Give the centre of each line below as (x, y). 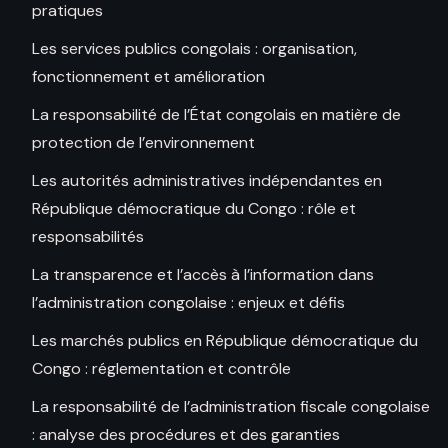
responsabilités (88, 237)
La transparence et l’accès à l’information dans (203, 275)
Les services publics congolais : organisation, (194, 49)
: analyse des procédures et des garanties (186, 435)
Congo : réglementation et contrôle (161, 369)
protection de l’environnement (143, 143)
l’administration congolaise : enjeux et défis (188, 303)
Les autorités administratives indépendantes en (207, 181)
